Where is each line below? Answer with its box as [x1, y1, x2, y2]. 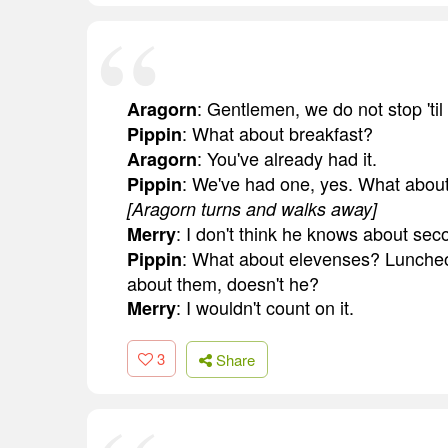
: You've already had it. [197, 145, 377, 172]
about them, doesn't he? [127, 270, 319, 297]
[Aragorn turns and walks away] [127, 196, 377, 222]
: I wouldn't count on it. [176, 294, 354, 321]
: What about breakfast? [182, 120, 373, 147]
